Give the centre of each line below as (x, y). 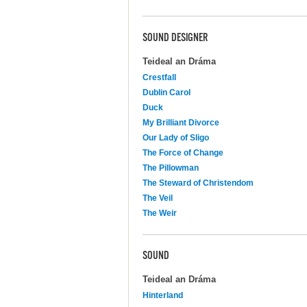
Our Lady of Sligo (176, 137)
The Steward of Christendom (198, 183)
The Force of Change (183, 152)
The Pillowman (171, 168)
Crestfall (159, 77)
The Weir (160, 213)
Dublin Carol (167, 92)
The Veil (158, 198)
